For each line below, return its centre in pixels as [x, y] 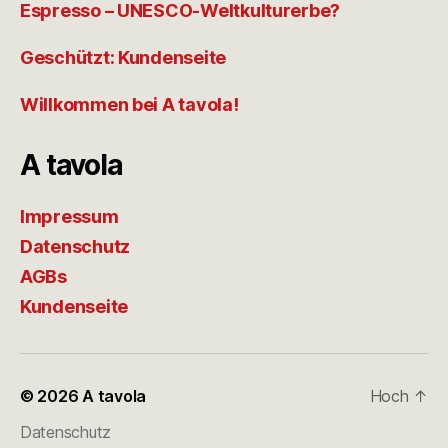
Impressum [69, 216]
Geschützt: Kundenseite [123, 57]
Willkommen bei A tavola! [129, 104]
